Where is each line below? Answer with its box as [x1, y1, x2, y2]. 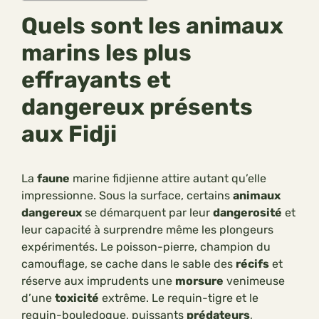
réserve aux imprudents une [21, 274, 175, 288]
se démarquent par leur [82, 206, 213, 220]
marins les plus [21, 39, 192, 67]
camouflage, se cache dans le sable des [21, 257, 236, 271]
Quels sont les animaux [21, 12, 283, 40]
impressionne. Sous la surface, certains [21, 189, 233, 203]
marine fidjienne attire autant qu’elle [70, 172, 266, 186]
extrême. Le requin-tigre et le [99, 291, 258, 305]
